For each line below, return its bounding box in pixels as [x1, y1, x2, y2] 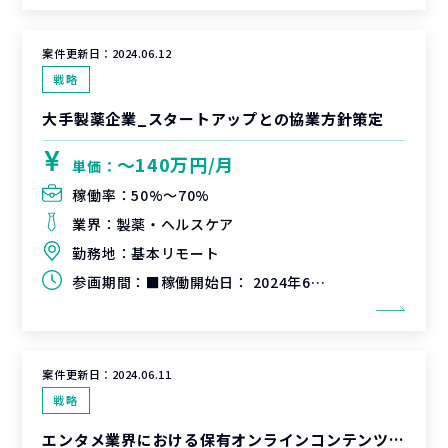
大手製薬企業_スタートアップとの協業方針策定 [42, 108, 384, 129]
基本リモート [131, 243, 220, 263]
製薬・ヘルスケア [116, 214, 235, 234]
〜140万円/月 [116, 151, 235, 177]
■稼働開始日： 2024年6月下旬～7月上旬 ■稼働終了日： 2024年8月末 [145, 272, 311, 292]
